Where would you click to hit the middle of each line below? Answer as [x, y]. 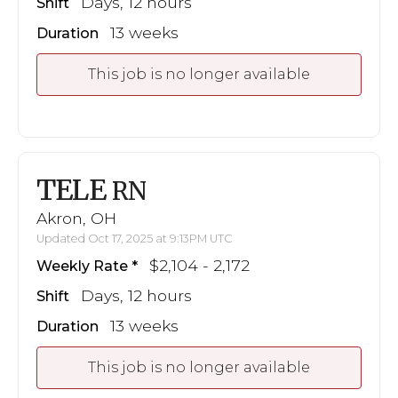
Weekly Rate [82, 267]
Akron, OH [76, 219]
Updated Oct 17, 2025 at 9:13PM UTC [135, 239]
